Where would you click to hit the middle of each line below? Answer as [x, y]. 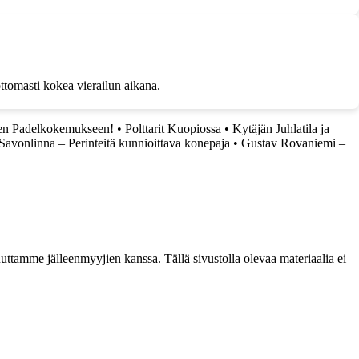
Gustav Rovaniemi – [293, 143]
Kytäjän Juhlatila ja [281, 128]
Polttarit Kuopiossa [173, 128]
